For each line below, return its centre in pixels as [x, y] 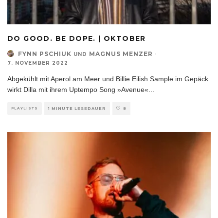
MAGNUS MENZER [121, 54]
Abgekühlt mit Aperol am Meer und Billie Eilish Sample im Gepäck [108, 79]
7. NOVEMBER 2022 [38, 63]
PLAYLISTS [25, 108]
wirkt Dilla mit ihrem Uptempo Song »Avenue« [78, 89]
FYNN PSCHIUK [45, 54]
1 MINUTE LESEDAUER [77, 108]
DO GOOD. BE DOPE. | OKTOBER [77, 38]
